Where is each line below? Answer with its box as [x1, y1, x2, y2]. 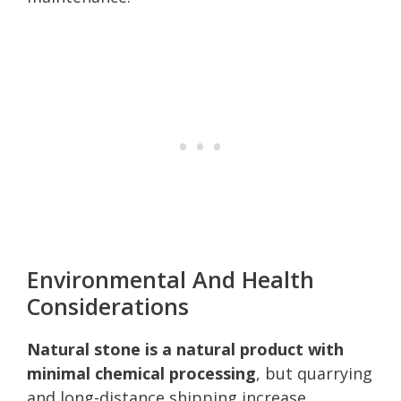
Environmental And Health [27, 263, 314, 294]
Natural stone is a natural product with [27, 337, 344, 360]
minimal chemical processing [27, 362, 256, 384]
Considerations [27, 290, 189, 321]
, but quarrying [256, 362, 372, 384]
